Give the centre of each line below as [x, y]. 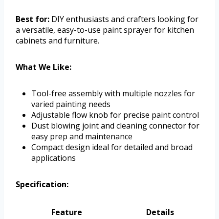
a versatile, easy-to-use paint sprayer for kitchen [105, 30]
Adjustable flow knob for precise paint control [115, 115]
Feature [66, 212]
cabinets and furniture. [57, 41]
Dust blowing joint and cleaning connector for [115, 126]
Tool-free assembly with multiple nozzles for [113, 94]
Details [160, 212]
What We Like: [44, 67]
